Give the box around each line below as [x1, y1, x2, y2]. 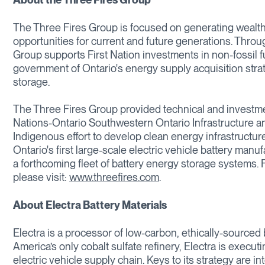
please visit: [13, 171, 69, 184]
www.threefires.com [69, 171, 159, 184]
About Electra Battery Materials [13, 199, 167, 212]
